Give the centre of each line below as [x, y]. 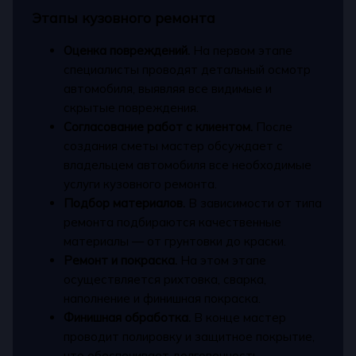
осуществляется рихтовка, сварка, [165, 279]
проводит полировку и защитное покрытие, [190, 336]
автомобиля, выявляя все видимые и [168, 88]
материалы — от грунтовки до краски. [175, 241]
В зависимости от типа [254, 203]
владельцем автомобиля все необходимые [188, 164]
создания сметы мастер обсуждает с [174, 145]
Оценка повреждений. [127, 50]
